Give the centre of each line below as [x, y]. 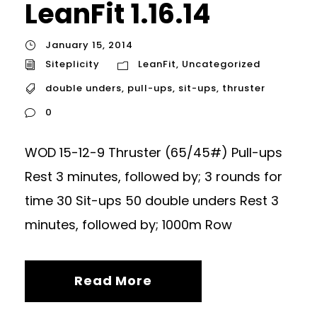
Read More [113, 281]
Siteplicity [73, 64]
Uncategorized [221, 64]
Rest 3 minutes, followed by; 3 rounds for [154, 177]
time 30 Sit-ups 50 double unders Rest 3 [152, 201]
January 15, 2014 [89, 45]
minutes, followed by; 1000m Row [128, 225]
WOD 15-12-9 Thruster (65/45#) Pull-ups [154, 153]
